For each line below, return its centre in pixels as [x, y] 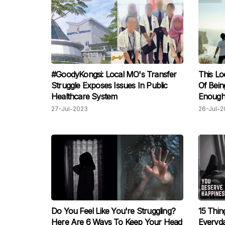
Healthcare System [84, 97]
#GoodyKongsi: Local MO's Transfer [114, 75]
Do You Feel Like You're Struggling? [113, 211]
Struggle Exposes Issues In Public [109, 86]
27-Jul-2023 [70, 109]
